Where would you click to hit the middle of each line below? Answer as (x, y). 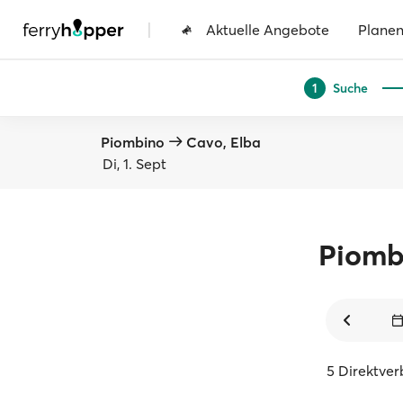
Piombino (133, 142)
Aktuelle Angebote (268, 29)
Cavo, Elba (224, 142)
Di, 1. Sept (134, 164)
